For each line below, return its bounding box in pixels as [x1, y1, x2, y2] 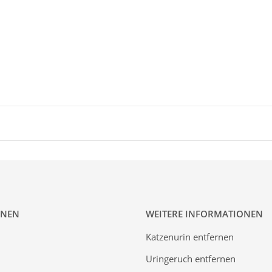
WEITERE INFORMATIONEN [146, 207, 263, 220]
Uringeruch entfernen [146, 253, 236, 265]
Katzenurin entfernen [146, 230, 234, 243]
